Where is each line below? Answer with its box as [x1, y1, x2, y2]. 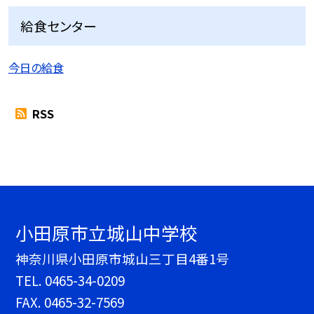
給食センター [20, 16, 97, 36]
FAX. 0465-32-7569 [15, 292, 125, 312]
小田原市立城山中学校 [15, 219, 198, 246]
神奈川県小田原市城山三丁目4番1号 [15, 249, 230, 268]
